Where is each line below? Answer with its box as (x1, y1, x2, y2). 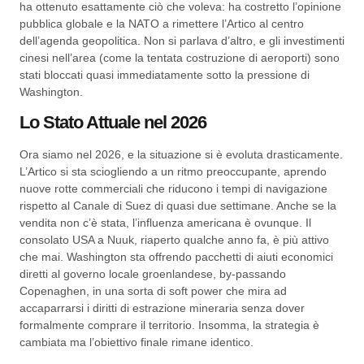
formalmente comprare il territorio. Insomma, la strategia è (19, 318, 319, 332)
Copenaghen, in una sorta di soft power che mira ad (19, 284, 287, 298)
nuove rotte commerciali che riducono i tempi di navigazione (19, 182, 327, 196)
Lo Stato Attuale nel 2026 (19, 112, 206, 133)
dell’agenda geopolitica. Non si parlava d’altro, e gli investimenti (19, 33, 344, 47)
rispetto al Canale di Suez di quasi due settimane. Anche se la (19, 199, 336, 213)
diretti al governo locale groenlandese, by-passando (19, 267, 286, 281)
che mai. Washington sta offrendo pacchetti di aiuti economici (19, 250, 333, 264)
